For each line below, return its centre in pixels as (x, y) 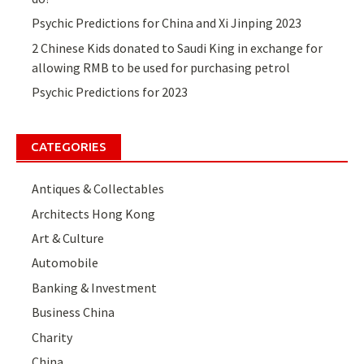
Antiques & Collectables (98, 189)
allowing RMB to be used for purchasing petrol (161, 67)
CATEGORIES (69, 147)
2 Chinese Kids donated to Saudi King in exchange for (178, 48)
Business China (74, 312)
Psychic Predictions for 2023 (110, 92)
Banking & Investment (95, 287)
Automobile (65, 263)
